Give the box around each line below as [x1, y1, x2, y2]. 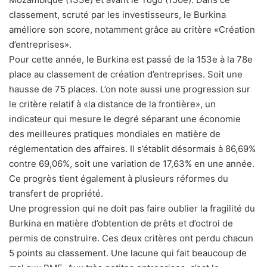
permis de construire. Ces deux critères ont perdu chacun [9, 232, 253, 244]
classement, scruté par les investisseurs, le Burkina [9, 9, 226, 21]
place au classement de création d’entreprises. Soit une [9, 69, 243, 80]
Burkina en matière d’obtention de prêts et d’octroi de [9, 218, 233, 229]
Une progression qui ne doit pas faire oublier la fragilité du [9, 203, 255, 215]
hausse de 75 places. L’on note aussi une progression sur [9, 83, 250, 95]
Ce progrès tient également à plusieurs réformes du [9, 173, 228, 185]
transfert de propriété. [9, 188, 103, 200]
